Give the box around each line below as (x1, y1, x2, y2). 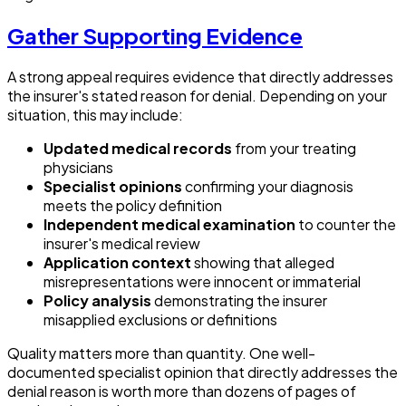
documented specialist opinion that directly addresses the (7, 362, 398, 382)
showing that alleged (191, 252, 334, 272)
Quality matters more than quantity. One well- (7, 343, 315, 362)
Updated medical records (43, 138, 232, 158)
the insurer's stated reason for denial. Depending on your (7, 85, 387, 105)
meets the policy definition (43, 195, 222, 215)
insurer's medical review (43, 233, 200, 253)
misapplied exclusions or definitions (43, 309, 277, 329)
